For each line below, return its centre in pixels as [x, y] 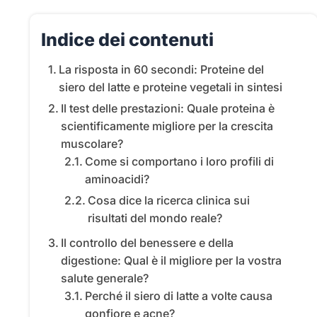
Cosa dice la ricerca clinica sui [168, 201]
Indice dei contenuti [127, 40]
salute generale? [105, 278]
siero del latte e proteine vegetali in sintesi [171, 87]
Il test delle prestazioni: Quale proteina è [168, 109]
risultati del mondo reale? [155, 218]
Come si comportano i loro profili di [179, 162]
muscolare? [92, 144]
